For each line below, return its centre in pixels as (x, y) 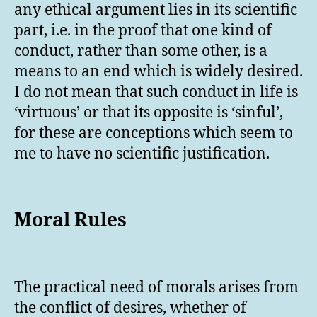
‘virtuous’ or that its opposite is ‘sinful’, (149, 113)
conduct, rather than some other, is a (141, 52)
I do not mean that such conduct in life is (156, 93)
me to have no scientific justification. (142, 154)
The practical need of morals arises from (156, 288)
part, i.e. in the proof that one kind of (143, 31)
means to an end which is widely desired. (158, 72)
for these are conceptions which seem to (154, 134)
